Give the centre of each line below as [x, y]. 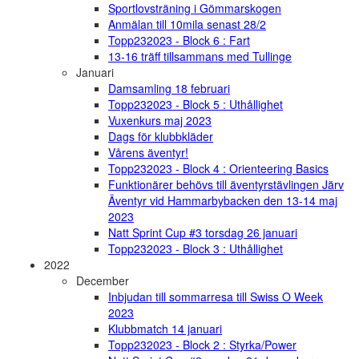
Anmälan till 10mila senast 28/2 [187, 24]
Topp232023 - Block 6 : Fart [179, 40]
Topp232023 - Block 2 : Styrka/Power [202, 345]
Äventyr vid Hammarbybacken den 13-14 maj [223, 201]
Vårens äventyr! [148, 153]
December [103, 281]
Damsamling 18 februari [169, 89]
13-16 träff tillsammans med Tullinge [200, 56]
